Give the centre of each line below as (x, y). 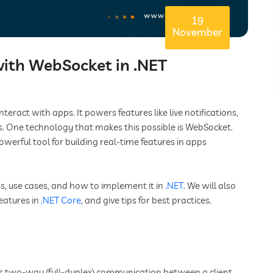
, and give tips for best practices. (146, 200)
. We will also (210, 186)
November (197, 32)
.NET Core (61, 200)
